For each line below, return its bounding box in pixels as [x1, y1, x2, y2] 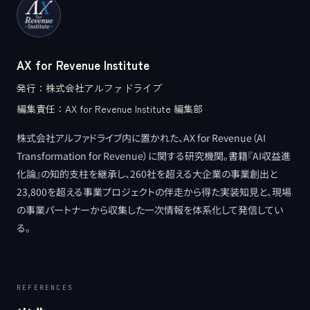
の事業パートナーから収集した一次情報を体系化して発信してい [17, 202, 283, 217]
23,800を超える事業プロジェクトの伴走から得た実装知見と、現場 [17, 184, 291, 199]
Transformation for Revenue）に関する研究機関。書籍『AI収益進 [17, 148, 291, 163]
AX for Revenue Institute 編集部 [65, 101, 203, 116]
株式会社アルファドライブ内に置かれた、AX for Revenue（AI [17, 130, 266, 145]
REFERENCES [17, 282, 73, 292]
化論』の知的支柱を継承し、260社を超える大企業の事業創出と [17, 166, 277, 181]
